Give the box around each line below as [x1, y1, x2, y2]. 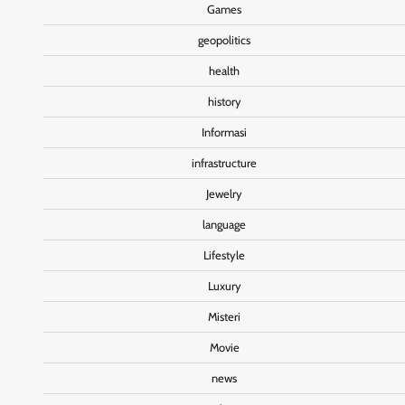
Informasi [202, 125, 247, 139]
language [202, 217, 246, 231]
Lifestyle [203, 248, 245, 262]
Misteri [208, 309, 240, 324]
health [209, 63, 240, 78]
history [207, 94, 241, 108]
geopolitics [198, 33, 250, 47]
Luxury [207, 278, 241, 293]
